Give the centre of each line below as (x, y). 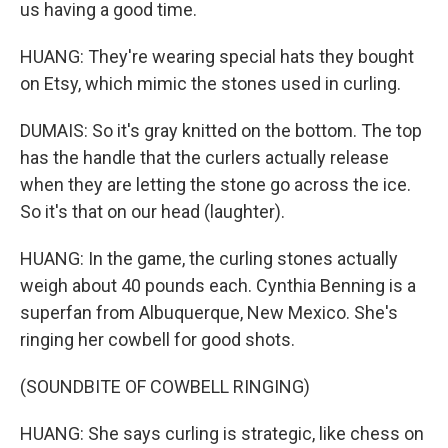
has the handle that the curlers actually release (204, 157)
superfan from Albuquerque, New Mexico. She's (209, 312)
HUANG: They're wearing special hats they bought (217, 56)
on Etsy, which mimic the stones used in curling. (210, 83)
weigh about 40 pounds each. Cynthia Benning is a (218, 285)
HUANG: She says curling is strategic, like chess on (222, 433)
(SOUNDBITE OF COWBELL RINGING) (165, 386)
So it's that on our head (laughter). (152, 211)
